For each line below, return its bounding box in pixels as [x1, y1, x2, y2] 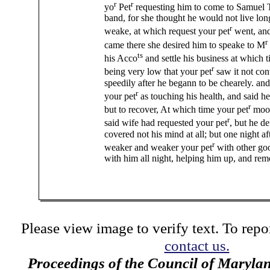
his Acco [104, 53, 137, 64]
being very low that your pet [104, 66, 212, 77]
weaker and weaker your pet [104, 142, 212, 152]
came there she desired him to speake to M [104, 39, 265, 50]
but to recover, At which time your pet [104, 104, 248, 115]
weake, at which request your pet [104, 26, 230, 37]
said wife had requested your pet [104, 118, 227, 128]
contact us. [164, 237, 230, 254]
